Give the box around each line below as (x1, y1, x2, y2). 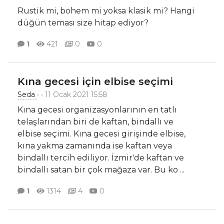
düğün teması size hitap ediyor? (17, 18, 148, 28)
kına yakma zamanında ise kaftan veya (17, 141, 172, 151)
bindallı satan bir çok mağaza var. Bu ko (17, 165, 180, 175)
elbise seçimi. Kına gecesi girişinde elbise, (17, 129, 185, 139)
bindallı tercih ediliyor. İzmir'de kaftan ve (17, 153, 184, 163)
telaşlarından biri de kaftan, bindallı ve (17, 117, 173, 127)
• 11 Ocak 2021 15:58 (41, 90, 107, 99)
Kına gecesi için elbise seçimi (17, 75, 173, 88)
